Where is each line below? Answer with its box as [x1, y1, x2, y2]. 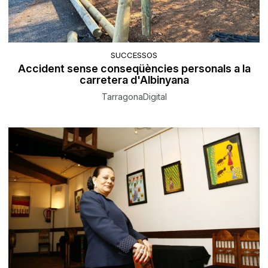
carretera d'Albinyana [79, 74, 189, 87]
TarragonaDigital [101, 92, 167, 102]
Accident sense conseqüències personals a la [17, 62, 251, 75]
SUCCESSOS [111, 50, 157, 60]
